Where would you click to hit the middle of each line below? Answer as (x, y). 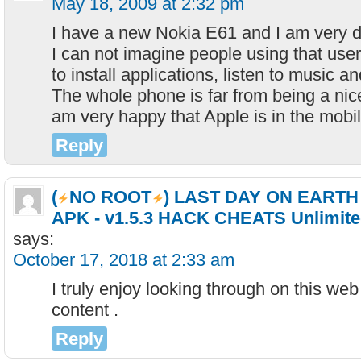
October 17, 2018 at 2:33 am (124, 260)
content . (85, 310)
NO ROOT (111, 197)
